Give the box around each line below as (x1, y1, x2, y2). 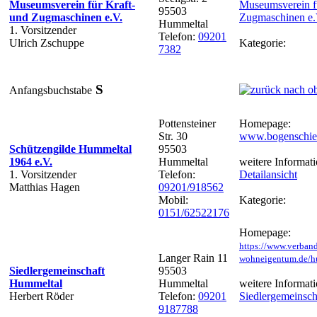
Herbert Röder (9, 289, 74, 302)
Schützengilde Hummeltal (9, 142, 132, 155)
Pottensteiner (158, 117, 216, 129)
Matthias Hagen (9, 180, 80, 193)
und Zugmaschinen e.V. (9, 11, 122, 23)
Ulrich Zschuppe (9, 36, 84, 49)
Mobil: (158, 193, 188, 206)
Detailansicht (239, 168, 297, 180)
